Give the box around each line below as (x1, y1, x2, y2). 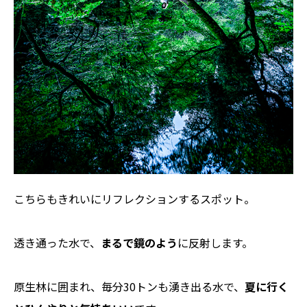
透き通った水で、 (14, 234, 101, 251)
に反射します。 (177, 234, 253, 251)
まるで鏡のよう (101, 234, 177, 251)
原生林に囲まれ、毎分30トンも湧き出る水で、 (14, 278, 245, 295)
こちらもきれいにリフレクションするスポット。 (14, 190, 255, 207)
